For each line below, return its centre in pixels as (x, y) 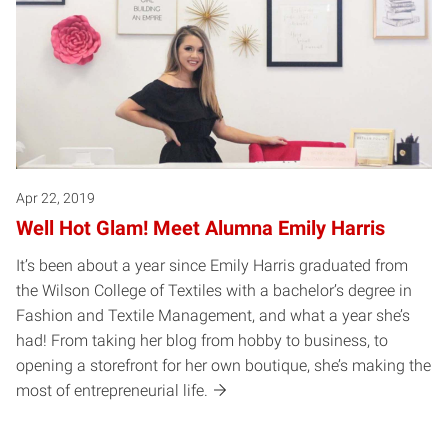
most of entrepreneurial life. (112, 390)
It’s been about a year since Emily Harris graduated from (212, 265)
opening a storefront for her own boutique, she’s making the (223, 365)
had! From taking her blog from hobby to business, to (202, 340)
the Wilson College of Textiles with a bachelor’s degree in (214, 290)
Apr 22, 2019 (55, 197)
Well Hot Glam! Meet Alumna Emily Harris (200, 227)
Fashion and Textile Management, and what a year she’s (213, 315)
